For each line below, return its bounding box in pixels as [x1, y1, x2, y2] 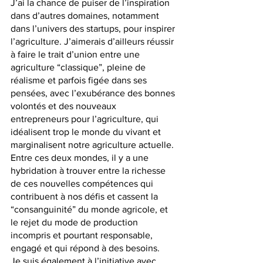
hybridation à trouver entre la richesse [11, 166, 168, 176]
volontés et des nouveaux [11, 101, 119, 112]
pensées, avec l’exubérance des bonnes [11, 88, 177, 99]
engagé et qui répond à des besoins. [11, 243, 162, 254]
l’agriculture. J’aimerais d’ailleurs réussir [11, 36, 176, 47]
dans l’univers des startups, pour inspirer [11, 23, 177, 34]
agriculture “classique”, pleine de [11, 62, 148, 73]
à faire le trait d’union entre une [11, 49, 142, 60]
